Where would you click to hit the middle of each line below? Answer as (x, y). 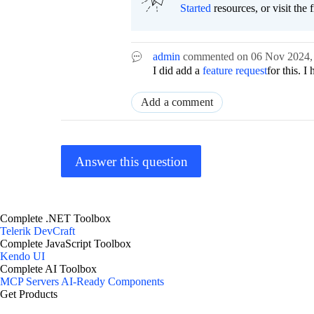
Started (196, 8)
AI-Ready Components (112, 282)
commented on (217, 57)
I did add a (178, 71)
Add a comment (177, 102)
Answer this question (131, 161)
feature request (235, 71)
